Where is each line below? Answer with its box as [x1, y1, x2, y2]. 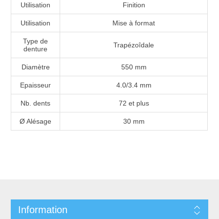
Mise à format [112, 19, 155, 27]
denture [23, 44, 48, 53]
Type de [23, 37, 48, 45]
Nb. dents [21, 99, 51, 107]
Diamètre [21, 63, 50, 71]
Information [18, 204, 67, 215]
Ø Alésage [20, 117, 52, 125]
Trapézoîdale [113, 41, 154, 49]
